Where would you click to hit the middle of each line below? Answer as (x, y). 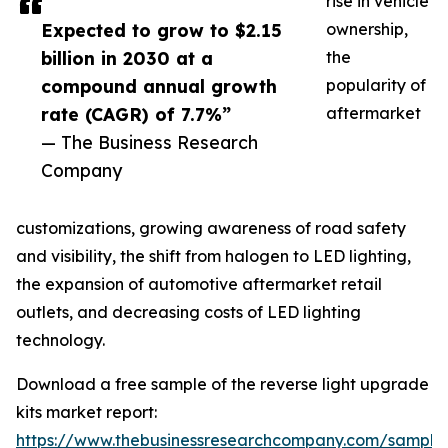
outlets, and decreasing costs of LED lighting (188, 312)
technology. (60, 340)
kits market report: (86, 412)
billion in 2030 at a (127, 58)
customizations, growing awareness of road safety (211, 228)
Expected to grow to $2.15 (161, 30)
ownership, (367, 29)
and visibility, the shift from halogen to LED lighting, (213, 256)
